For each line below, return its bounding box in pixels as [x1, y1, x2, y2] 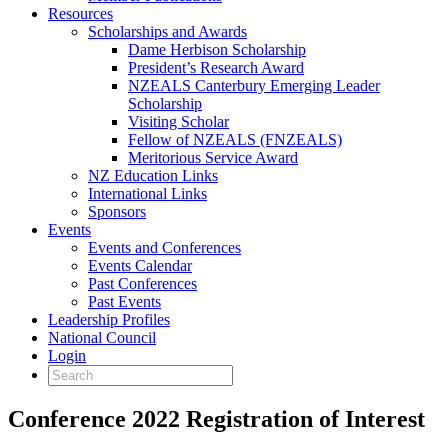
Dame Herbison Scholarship [128, 41, 306, 58]
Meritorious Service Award [128, 149, 298, 166]
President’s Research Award [128, 59, 304, 76]
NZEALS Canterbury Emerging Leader [128, 77, 380, 94]
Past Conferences [88, 275, 197, 292]
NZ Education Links [88, 167, 218, 184]
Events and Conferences [88, 239, 241, 256]
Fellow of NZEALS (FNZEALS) [128, 131, 342, 148]
